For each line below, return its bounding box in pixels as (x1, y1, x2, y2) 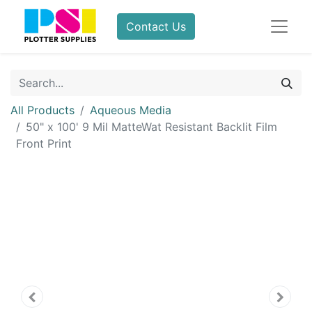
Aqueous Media (90, 103, 171, 117)
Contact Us (126, 19, 187, 33)
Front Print (16, 136, 72, 150)
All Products (10, 103, 75, 117)
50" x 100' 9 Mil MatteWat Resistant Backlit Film (26, 120, 277, 134)
